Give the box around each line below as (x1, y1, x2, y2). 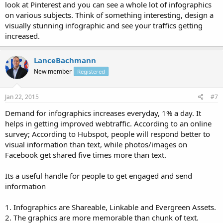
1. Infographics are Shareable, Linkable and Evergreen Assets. (5, 202, 216, 212)
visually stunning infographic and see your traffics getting (5, 20, 203, 30)
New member (34, 67, 72, 76)
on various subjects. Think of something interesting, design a (5, 9, 214, 20)
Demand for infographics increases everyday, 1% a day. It (5, 108, 201, 118)
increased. (5, 30, 40, 41)
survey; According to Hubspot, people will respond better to (5, 129, 210, 139)
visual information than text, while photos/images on (5, 139, 187, 149)
